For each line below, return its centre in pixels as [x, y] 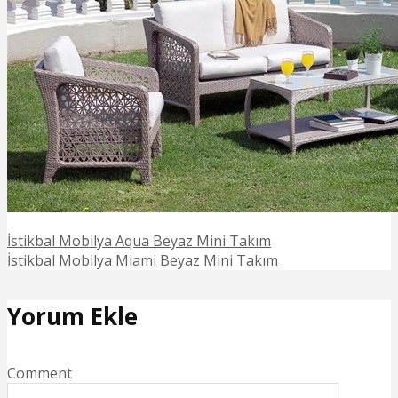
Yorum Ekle [72, 317]
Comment [40, 373]
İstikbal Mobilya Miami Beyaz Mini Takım [143, 260]
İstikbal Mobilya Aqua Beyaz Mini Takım [139, 240]
